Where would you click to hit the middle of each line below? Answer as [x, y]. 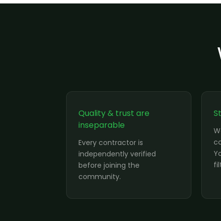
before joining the [109, 165]
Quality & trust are [114, 113]
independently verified [117, 154]
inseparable [102, 125]
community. [100, 177]
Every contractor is [111, 143]
